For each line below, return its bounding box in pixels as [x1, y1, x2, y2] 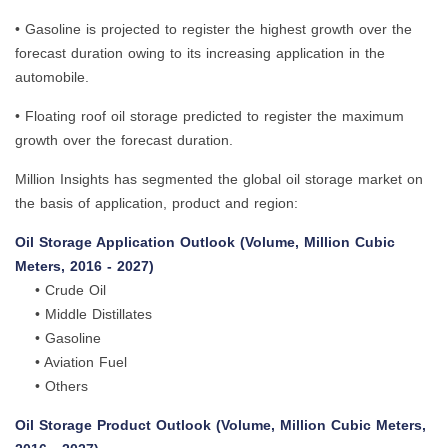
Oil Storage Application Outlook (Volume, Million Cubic [15, 234, 395, 251]
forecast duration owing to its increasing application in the [15, 45, 385, 62]
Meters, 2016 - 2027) [15, 258, 154, 275]
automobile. [15, 69, 89, 86]
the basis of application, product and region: [15, 195, 298, 212]
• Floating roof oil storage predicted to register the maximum [15, 108, 404, 125]
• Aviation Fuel [15, 354, 127, 371]
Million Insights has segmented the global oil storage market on [15, 171, 423, 188]
